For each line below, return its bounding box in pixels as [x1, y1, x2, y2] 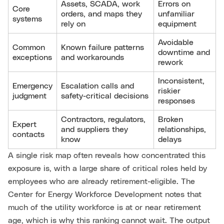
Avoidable [158, 38, 193, 47]
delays [158, 135, 181, 144]
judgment [12, 92, 46, 100]
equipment [158, 20, 196, 28]
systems [12, 15, 42, 23]
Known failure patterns [61, 43, 144, 52]
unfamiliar [158, 10, 194, 18]
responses [158, 97, 195, 105]
